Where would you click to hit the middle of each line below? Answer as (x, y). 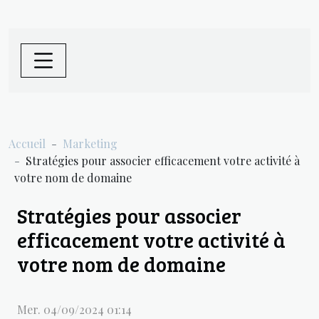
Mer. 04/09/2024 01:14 (74, 310)
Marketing (90, 143)
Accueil (27, 143)
